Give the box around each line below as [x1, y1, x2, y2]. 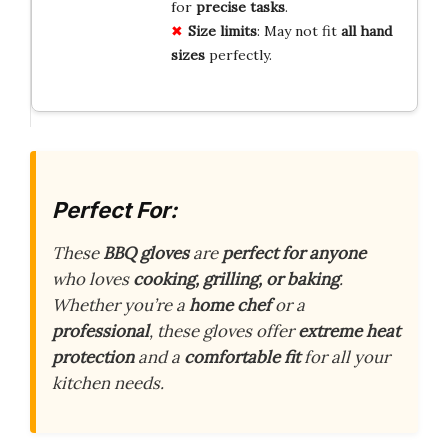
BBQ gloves [103, 242, 189, 264]
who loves [52, 268, 133, 290]
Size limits [187, 21, 257, 40]
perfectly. [204, 45, 272, 64]
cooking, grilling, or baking [133, 268, 339, 290]
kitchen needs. [52, 372, 164, 394]
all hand [340, 21, 392, 40]
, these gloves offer [149, 320, 298, 342]
